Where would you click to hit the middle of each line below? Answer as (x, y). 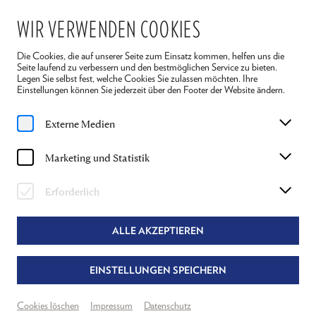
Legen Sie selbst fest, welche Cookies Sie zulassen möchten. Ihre (137, 78)
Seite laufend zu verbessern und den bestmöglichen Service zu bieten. (147, 67)
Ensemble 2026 (80, 116)
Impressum (111, 305)
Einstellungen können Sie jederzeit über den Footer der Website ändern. (151, 90)
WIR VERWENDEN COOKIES (109, 29)
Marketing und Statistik (97, 157)
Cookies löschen (48, 305)
